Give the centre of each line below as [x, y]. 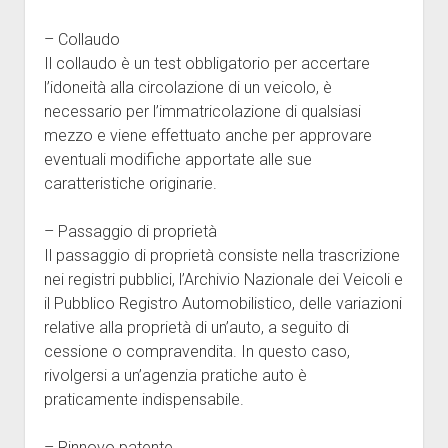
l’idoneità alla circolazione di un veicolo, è [187, 88]
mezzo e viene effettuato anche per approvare [207, 136]
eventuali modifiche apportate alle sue [177, 160]
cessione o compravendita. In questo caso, [196, 352]
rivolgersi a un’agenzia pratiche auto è [175, 376]
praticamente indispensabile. [143, 400]
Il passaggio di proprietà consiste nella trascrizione [221, 256]
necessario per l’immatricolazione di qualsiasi [202, 112]
